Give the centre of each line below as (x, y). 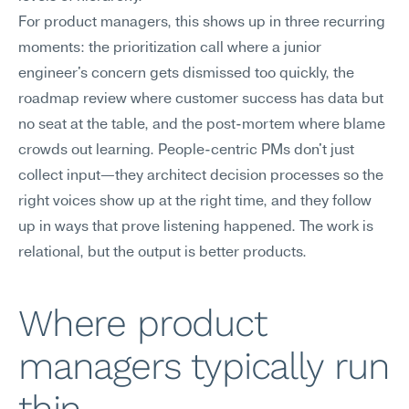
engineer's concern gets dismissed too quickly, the (186, 74)
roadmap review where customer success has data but (201, 100)
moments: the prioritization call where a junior (170, 48)
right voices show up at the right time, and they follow (195, 202)
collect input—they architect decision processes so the (201, 176)
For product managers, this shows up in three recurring (202, 23)
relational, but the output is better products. (163, 253)
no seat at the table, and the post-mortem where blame (202, 125)
